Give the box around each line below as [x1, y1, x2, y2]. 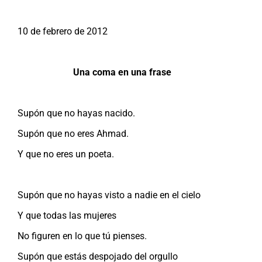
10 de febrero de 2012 [18, 25, 108, 37]
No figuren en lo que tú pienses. [18, 230, 147, 242]
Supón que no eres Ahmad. [18, 127, 129, 139]
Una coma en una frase [73, 66, 171, 78]
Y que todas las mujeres [18, 209, 116, 221]
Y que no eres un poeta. [18, 148, 114, 160]
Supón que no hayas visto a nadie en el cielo [18, 189, 201, 201]
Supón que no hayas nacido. [18, 107, 135, 119]
